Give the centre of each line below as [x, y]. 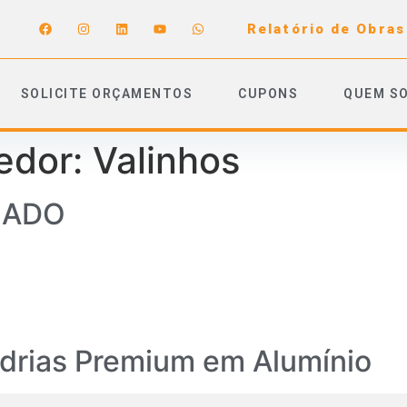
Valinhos [166, 160]
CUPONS [268, 94]
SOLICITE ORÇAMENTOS [106, 94]
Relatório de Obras [326, 29]
